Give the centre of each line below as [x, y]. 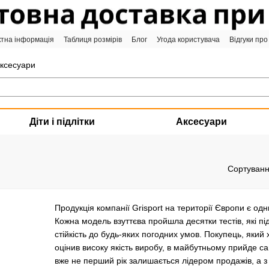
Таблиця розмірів [93, 40]
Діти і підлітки [62, 122]
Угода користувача [188, 40]
